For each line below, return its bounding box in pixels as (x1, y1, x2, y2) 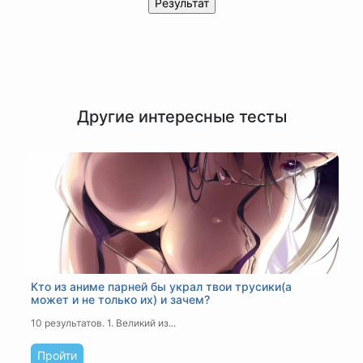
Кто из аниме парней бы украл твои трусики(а (31, 280, 292, 293)
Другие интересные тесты (76, 107, 287, 126)
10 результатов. (31, 317, 105, 329)
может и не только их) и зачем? (31, 293, 210, 306)
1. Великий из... (105, 317, 176, 329)
